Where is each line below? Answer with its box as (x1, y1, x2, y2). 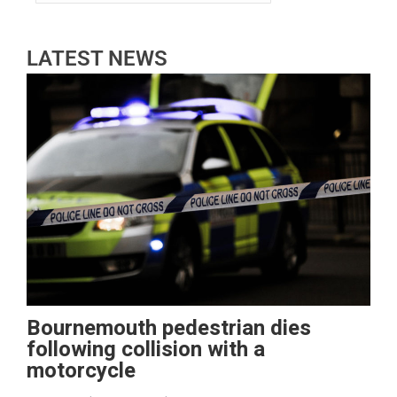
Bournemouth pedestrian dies (27, 312, 311, 344)
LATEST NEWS (27, 45, 167, 71)
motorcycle (27, 354, 136, 386)
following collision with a (27, 333, 265, 365)
